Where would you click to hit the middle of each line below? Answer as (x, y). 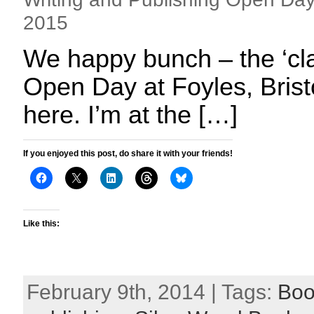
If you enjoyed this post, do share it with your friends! (128, 153)
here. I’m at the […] (130, 115)
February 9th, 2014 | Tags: (152, 292)
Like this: (41, 224)
